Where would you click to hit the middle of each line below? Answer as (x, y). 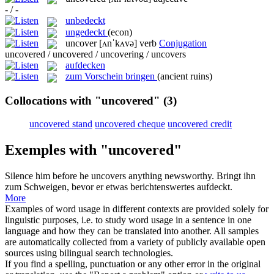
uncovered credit (200, 124)
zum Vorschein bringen (110, 76)
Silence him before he (48, 176)
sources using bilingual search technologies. (89, 253)
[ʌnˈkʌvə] (118, 43)
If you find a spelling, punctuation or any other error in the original (133, 264)
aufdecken (85, 65)
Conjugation (183, 43)
